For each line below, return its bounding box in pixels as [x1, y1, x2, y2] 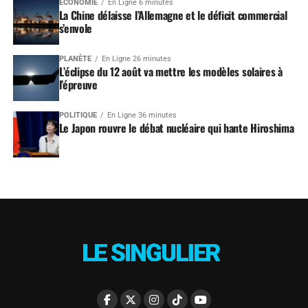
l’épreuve [58, 76, 98, 93]
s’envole [58, 19, 93, 36]
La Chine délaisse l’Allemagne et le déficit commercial [58, 6, 287, 23]
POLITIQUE [58, 110, 97, 120]
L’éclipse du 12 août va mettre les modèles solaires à [58, 63, 283, 80]
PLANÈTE [58, 54, 91, 63]
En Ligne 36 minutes [107, 110, 177, 120]
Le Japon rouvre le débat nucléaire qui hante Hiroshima [58, 119, 294, 136]
